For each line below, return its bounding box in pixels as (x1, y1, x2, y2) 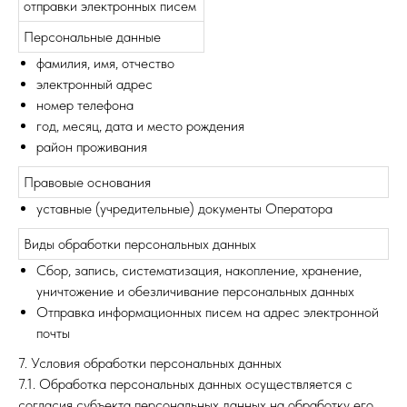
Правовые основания (24, 174, 151, 191)
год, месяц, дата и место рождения (36, 117, 244, 134)
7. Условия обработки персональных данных (18, 354, 282, 372)
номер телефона (36, 96, 134, 114)
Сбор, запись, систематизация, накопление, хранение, (36, 262, 362, 279)
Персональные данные (24, 28, 161, 45)
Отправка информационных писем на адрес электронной (36, 303, 379, 321)
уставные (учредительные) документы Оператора (36, 200, 333, 217)
